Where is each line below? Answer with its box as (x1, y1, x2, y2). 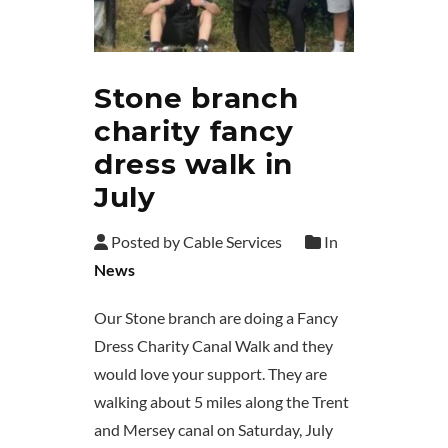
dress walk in (94, 147, 294, 182)
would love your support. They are (94, 364, 327, 384)
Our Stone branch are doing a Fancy (94, 308, 338, 328)
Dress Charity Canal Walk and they (94, 336, 333, 356)
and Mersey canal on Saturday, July (94, 420, 333, 440)
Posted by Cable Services (108, 232, 282, 252)
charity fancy (94, 114, 295, 149)
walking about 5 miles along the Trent (94, 392, 349, 412)
